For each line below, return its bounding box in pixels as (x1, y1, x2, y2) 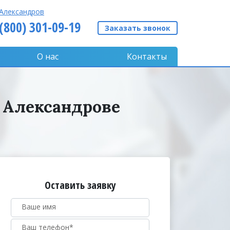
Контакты (127, 51, 167, 62)
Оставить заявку (44, 178, 116, 192)
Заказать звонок (105, 23, 170, 33)
